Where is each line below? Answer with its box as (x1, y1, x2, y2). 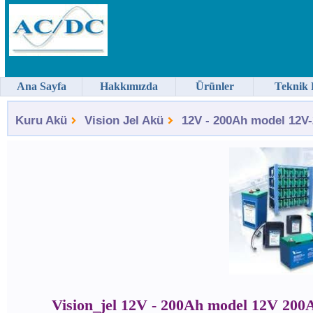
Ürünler (195, 80, 234, 92)
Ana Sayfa (16, 80, 66, 92)
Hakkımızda (100, 80, 158, 92)
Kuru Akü (15, 114, 67, 127)
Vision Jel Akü (85, 114, 163, 127)
